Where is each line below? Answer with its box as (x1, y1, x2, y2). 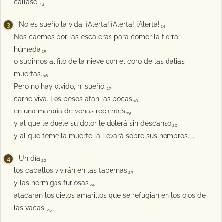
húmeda (14, 45, 41, 53)
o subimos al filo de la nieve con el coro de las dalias (14, 57, 185, 65)
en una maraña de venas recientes (14, 107, 126, 115)
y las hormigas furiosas (14, 179, 89, 187)
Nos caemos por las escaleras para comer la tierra (14, 33, 179, 41)
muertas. (14, 70, 43, 78)
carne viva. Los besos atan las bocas (14, 95, 133, 103)
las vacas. (14, 204, 46, 212)
